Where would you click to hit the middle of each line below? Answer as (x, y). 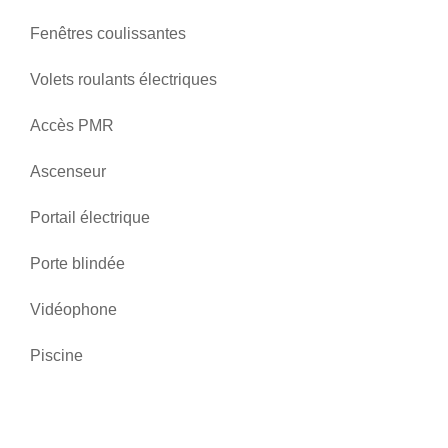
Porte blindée (77, 263)
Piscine (56, 355)
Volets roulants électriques (123, 79)
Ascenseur (68, 171)
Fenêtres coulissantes (108, 33)
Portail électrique (90, 217)
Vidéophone (73, 309)
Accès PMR (72, 125)
